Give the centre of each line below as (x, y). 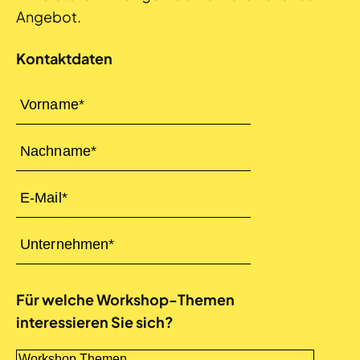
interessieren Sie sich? (95, 321)
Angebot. (49, 16)
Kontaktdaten (64, 58)
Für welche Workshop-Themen (125, 299)
